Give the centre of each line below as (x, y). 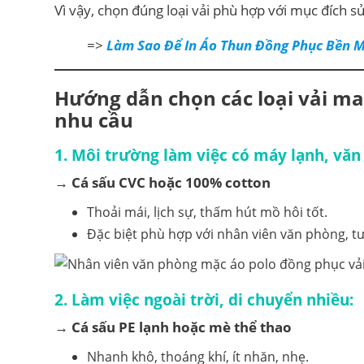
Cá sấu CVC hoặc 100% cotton (171, 182)
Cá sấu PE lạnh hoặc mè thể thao (182, 327)
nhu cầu (94, 119)
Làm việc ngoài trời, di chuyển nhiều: (212, 299)
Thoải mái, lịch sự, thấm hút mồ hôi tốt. (207, 212)
